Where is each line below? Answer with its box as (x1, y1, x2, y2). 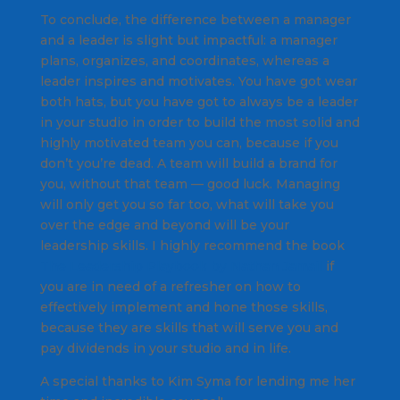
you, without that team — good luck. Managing (39, 175, 340, 192)
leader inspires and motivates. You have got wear (39, 72, 357, 89)
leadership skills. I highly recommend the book (39, 237, 345, 254)
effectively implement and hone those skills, (39, 298, 328, 315)
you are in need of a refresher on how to (39, 278, 301, 295)
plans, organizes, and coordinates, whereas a (39, 52, 329, 69)
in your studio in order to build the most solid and (39, 113, 360, 130)
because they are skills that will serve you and (39, 319, 338, 336)
